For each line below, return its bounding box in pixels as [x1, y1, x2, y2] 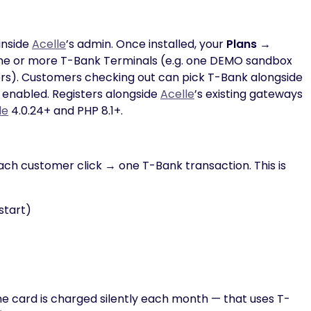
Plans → [226, 36, 271, 52]
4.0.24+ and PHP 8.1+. [8, 103, 123, 119]
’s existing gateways [194, 86, 303, 102]
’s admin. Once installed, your [66, 36, 226, 52]
